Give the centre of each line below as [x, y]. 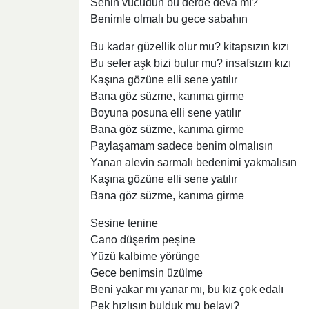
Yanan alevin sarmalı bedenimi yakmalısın [193, 163]
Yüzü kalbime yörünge [145, 257]
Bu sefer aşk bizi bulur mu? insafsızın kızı [191, 63]
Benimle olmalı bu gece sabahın [169, 19]
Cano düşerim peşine [143, 240]
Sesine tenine [124, 223]
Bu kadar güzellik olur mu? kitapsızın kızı [190, 47]
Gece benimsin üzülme [147, 273]
